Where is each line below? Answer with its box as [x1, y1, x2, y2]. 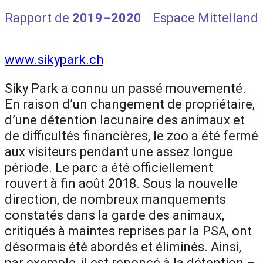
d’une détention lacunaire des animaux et [5, 112, 245, 127]
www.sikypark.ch [5, 52, 103, 67]
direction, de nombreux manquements [5, 191, 226, 207]
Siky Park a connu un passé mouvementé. [5, 80, 246, 96]
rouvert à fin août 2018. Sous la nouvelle [5, 176, 238, 191]
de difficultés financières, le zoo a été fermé [5, 128, 258, 143]
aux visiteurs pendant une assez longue [5, 144, 233, 159]
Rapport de [5, 10, 72, 25]
